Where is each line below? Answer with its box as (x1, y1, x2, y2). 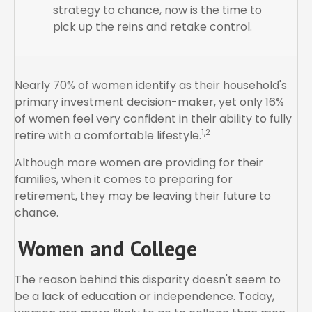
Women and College (18, 235, 197, 263)
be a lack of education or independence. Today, (15, 288, 274, 305)
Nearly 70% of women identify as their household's (15, 77, 287, 94)
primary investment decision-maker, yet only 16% (15, 94, 284, 111)
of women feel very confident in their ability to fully (15, 111, 292, 127)
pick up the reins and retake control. (53, 19, 252, 36)
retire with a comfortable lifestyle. (15, 127, 201, 144)
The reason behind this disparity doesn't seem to (15, 272, 281, 288)
